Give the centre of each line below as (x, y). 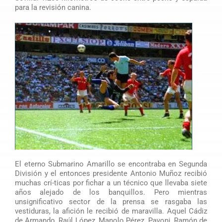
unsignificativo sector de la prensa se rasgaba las (111, 201)
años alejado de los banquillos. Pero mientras (111, 192)
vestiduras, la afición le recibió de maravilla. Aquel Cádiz (111, 211)
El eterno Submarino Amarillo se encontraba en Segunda (111, 164)
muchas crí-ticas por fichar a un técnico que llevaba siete (111, 183)
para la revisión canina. (53, 7)
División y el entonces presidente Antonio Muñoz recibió (111, 173)
